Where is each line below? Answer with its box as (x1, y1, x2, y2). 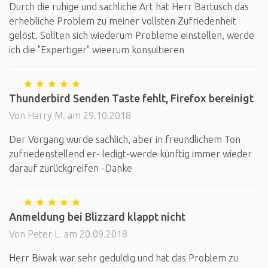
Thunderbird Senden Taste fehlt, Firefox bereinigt (9, 92, 254, 104)
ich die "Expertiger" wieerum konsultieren (9, 44, 184, 55)
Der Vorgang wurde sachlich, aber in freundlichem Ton (9, 134, 240, 145)
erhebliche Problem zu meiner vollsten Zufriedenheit (9, 16, 236, 26)
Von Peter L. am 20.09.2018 (9, 229, 127, 239)
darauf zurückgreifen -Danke (9, 163, 132, 173)
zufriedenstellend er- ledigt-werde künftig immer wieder (9, 148, 252, 159)
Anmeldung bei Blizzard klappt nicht (9, 211, 185, 223)
